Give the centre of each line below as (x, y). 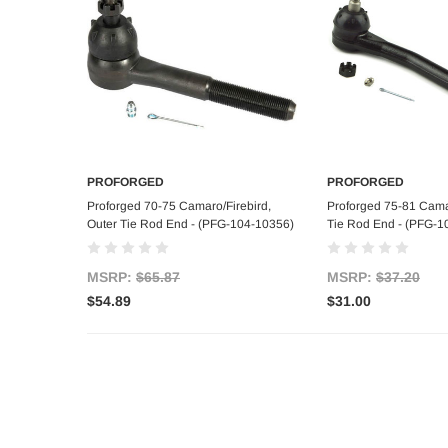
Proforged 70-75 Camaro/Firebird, (179, 206)
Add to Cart (192, 204)
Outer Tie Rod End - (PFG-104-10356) (190, 224)
